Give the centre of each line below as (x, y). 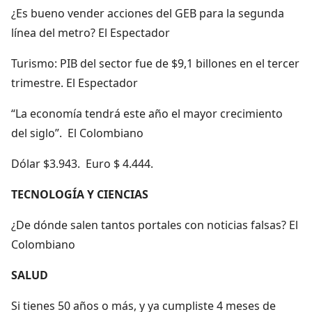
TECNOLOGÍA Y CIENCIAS (80, 194)
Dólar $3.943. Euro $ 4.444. (82, 163)
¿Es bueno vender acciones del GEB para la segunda (148, 13)
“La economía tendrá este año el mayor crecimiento (147, 113)
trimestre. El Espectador (75, 83)
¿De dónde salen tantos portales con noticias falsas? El (155, 225)
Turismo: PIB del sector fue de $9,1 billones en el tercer (155, 63)
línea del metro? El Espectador (91, 32)
